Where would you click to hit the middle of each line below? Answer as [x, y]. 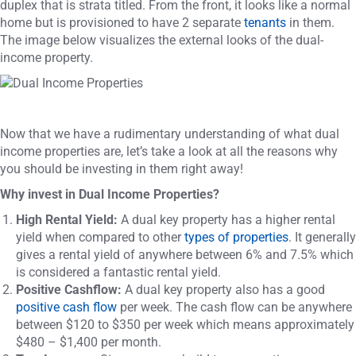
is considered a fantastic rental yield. [118, 272]
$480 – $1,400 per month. [89, 342]
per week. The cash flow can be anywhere [234, 307]
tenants [265, 23]
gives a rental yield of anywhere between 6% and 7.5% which [185, 255]
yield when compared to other [100, 237]
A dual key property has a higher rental [226, 220]
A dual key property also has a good [223, 290]
